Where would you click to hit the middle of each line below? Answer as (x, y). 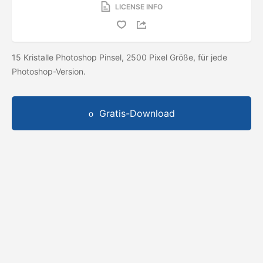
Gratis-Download (137, 113)
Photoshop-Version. (50, 71)
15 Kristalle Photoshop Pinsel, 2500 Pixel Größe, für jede (119, 57)
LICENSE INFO (139, 6)
